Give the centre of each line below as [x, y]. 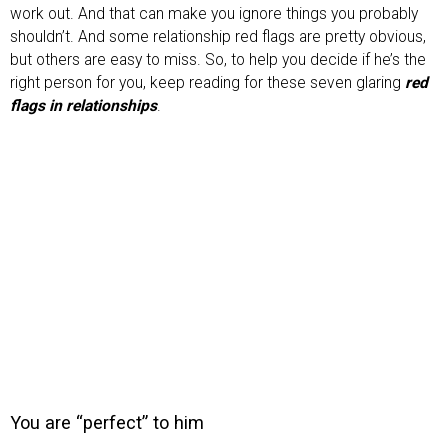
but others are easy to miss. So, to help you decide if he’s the [218, 59]
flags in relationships [83, 105]
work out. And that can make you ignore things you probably [214, 13]
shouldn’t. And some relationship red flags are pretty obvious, [218, 36]
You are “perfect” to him [107, 423]
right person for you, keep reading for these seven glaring [207, 82]
